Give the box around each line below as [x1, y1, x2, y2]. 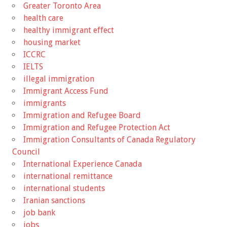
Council [12, 147, 40, 157]
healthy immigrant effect [23, 25, 114, 35]
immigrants [23, 98, 66, 108]
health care [23, 13, 63, 23]
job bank [23, 208, 55, 218]
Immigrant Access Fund [23, 86, 108, 96]
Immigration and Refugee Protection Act [23, 123, 170, 133]
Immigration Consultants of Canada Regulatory [23, 135, 196, 145]
